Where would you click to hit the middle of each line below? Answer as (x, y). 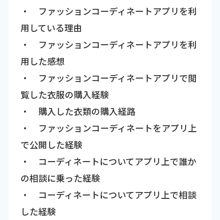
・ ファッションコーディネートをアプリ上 (109, 128)
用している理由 (51, 28)
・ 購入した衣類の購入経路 (78, 111)
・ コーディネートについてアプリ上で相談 (108, 195)
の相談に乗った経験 (60, 178)
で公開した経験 (51, 145)
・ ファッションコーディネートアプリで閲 (109, 78)
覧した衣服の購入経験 (65, 95)
